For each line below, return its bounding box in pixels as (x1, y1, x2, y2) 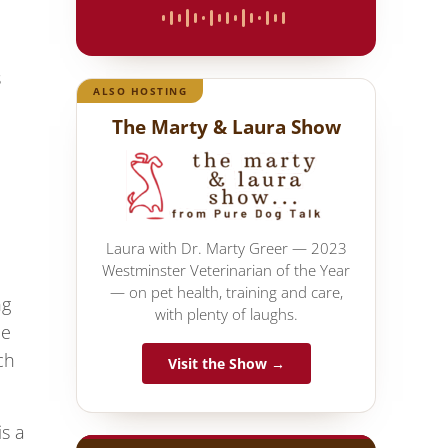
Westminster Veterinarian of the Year (102, 259, 350, 280)
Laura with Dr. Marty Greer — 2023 (105, 237, 347, 258)
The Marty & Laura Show (111, 112, 341, 140)
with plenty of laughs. (154, 303, 298, 324)
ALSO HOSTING (93, 83, 187, 98)
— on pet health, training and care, (109, 281, 343, 302)
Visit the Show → (167, 353, 285, 373)
